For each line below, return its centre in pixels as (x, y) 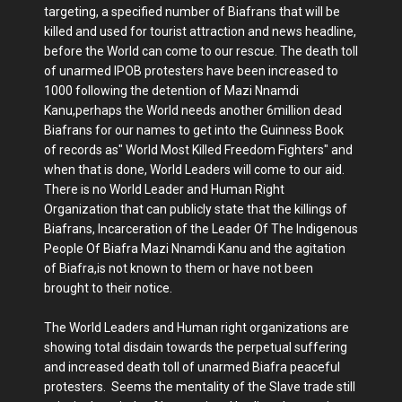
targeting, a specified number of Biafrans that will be (192, 12)
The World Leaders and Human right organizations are (197, 328)
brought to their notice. (108, 288)
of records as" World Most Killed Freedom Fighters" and (198, 150)
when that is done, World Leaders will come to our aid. (194, 170)
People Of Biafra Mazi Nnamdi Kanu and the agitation (195, 249)
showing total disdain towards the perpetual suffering (196, 347)
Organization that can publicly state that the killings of (196, 209)
